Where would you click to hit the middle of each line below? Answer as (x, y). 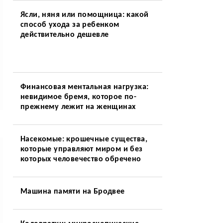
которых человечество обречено (81, 159)
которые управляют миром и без (81, 149)
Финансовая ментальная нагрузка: (84, 87)
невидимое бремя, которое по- (78, 97)
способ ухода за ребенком (70, 25)
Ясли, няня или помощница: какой (84, 15)
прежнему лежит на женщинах (78, 107)
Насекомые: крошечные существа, (84, 139)
